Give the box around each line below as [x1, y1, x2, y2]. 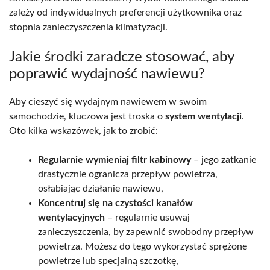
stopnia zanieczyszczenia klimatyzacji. [9, 22, 168, 32]
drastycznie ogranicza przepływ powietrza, [38, 169, 218, 179]
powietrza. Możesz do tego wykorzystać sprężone [38, 241, 247, 251]
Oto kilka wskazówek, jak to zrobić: [9, 125, 158, 136]
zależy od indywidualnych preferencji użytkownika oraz [9, 7, 242, 17]
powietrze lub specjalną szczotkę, [38, 256, 178, 266]
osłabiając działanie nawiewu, [38, 183, 163, 193]
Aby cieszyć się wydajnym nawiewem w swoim [9, 96, 207, 107]
